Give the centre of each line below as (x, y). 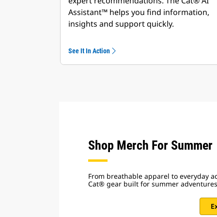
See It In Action (89, 51)
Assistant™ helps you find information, (139, 12)
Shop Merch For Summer (150, 145)
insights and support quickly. (121, 24)
